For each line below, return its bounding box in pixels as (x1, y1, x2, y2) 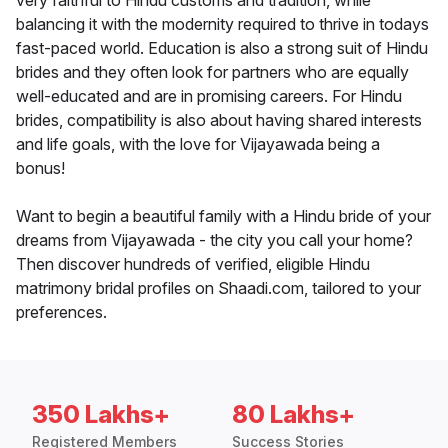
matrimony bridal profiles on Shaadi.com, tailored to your (16, 278, 421, 299)
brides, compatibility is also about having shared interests (16, 110, 422, 131)
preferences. (16, 302, 107, 323)
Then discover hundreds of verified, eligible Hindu (16, 254, 370, 275)
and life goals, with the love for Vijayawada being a (16, 134, 380, 155)
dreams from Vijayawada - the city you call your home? (16, 230, 413, 251)
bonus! (16, 158, 65, 179)
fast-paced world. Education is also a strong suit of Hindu (16, 38, 428, 59)
